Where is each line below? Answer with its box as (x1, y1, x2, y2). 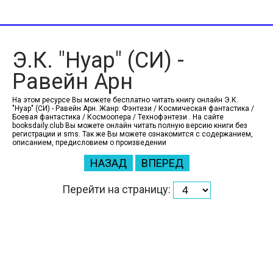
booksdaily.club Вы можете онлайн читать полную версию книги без (12, 121, 247, 130)
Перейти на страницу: (62, 182, 173, 196)
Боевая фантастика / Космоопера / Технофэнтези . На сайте (12, 113, 224, 121)
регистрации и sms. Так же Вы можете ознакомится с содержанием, (12, 130, 253, 138)
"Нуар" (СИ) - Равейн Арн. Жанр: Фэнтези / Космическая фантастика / (12, 104, 254, 113)
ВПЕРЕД (141, 157, 183, 169)
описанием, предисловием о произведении (12, 138, 166, 147)
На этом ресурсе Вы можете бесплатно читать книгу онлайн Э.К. (12, 96, 238, 104)
